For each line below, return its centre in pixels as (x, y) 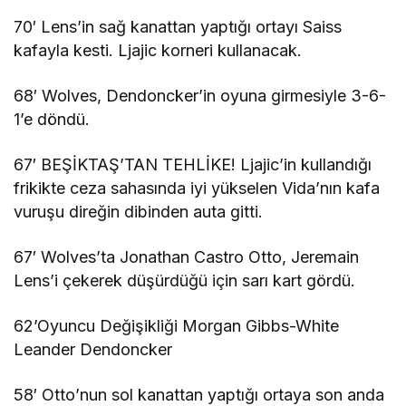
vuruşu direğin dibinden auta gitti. (139, 211)
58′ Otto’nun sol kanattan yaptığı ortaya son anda (199, 394)
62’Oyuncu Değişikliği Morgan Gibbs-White (177, 325)
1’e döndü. (52, 119)
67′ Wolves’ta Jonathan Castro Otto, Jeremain (187, 256)
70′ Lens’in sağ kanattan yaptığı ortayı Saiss (178, 26)
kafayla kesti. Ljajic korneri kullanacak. (158, 50)
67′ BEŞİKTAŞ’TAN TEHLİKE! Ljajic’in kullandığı (193, 164)
